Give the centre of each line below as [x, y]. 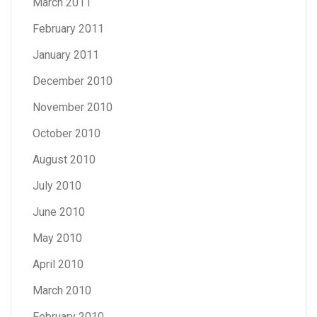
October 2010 [67, 133]
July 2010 [57, 185]
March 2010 [62, 290]
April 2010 [58, 264]
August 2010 [64, 159]
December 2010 [73, 81]
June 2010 [59, 212]
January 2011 [66, 54]
